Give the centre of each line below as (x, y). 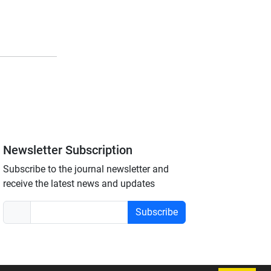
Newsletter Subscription (68, 150)
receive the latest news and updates (79, 183)
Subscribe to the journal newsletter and (86, 169)
